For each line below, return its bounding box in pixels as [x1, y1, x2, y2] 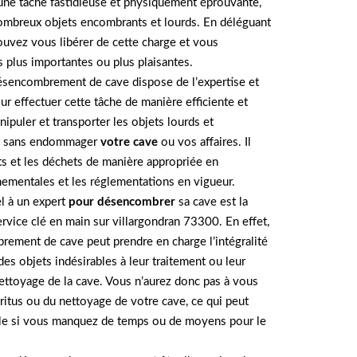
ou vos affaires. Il [158, 136, 251, 149]
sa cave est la [175, 196, 248, 209]
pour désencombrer [69, 196, 175, 209]
